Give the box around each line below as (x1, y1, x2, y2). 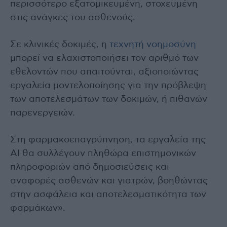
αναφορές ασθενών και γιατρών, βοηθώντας (10, 176, 208, 185)
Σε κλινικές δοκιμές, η (10, 40, 107, 49)
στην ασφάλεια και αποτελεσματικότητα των (10, 190, 206, 199)
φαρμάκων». (10, 203, 65, 213)
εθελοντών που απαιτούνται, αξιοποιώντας (10, 67, 199, 77)
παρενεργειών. (10, 108, 75, 118)
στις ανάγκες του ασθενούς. (10, 13, 135, 22)
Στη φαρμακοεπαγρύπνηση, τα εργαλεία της (10, 135, 206, 144)
